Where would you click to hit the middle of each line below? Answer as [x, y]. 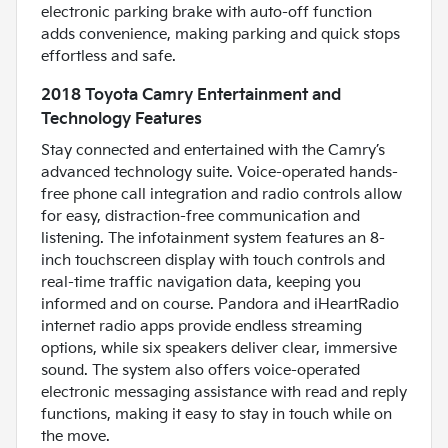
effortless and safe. [108, 57]
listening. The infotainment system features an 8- [213, 239]
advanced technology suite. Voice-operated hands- [219, 173]
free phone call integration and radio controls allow [221, 195]
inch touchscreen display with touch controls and [213, 261]
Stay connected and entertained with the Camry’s [213, 151]
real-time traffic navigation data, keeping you [201, 283]
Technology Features [121, 120]
